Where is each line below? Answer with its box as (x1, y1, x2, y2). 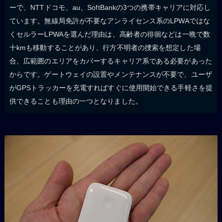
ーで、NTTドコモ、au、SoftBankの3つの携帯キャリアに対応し (9, 3, 211, 11)
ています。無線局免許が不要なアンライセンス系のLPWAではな (9, 16, 210, 25)
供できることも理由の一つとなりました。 (9, 97, 142, 105)
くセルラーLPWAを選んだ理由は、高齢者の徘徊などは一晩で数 (9, 30, 210, 38)
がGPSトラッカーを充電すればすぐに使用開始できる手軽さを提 (9, 83, 213, 92)
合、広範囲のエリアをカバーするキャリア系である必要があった (9, 56, 212, 65)
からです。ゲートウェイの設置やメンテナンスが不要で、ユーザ (9, 70, 212, 78)
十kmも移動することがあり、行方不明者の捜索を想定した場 (9, 43, 201, 52)
